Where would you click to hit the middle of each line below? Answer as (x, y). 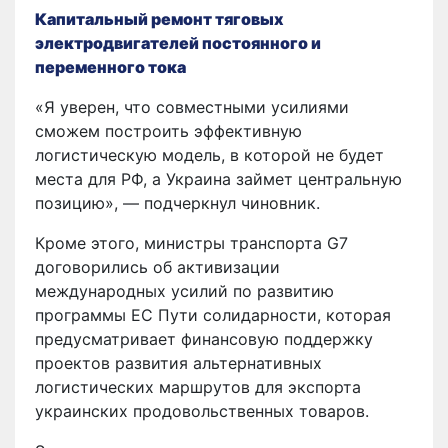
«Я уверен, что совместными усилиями (192, 106)
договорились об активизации (157, 266)
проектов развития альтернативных (178, 362)
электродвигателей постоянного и (178, 42)
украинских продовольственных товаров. (202, 410)
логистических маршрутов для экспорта (198, 386)
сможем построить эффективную (168, 130)
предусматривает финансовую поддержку (204, 338)
